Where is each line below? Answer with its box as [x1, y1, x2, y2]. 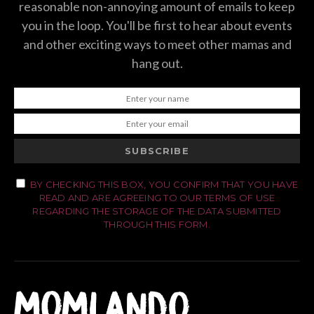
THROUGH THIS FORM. [104, 219, 210, 231]
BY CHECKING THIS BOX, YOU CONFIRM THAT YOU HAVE [29, 179, 299, 191]
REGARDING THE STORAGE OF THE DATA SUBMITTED [32, 205, 282, 217]
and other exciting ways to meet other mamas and [22, 36, 292, 53]
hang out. [131, 55, 183, 71]
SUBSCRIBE [125, 145, 189, 157]
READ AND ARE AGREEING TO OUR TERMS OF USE [39, 192, 275, 204]
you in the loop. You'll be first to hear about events [22, 18, 292, 34]
